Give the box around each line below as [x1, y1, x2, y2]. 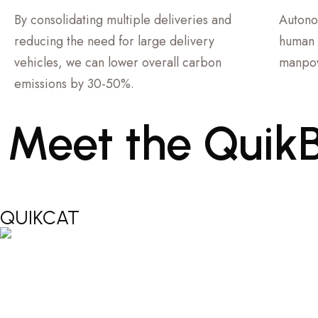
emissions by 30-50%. [14, 74, 134, 93]
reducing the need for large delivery [14, 31, 214, 50]
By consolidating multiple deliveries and [14, 10, 231, 29]
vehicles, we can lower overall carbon [14, 53, 221, 72]
